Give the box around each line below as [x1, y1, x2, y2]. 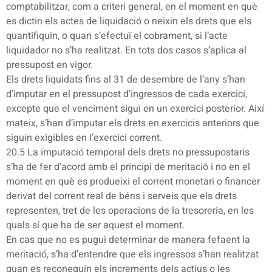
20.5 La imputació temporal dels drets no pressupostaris [6, 144, 250, 160]
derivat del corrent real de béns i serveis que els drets [6, 188, 237, 203]
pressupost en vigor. [6, 57, 93, 72]
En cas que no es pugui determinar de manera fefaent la [6, 232, 250, 247]
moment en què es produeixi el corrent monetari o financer [6, 174, 260, 189]
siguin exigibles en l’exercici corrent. [6, 130, 162, 145]
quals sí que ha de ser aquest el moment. [6, 217, 185, 233]
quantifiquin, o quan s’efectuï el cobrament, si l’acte [6, 28, 228, 43]
